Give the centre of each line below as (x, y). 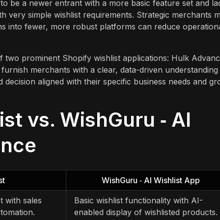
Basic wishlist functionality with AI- (138, 200)
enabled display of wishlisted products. (146, 212)
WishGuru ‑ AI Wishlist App (151, 180)
